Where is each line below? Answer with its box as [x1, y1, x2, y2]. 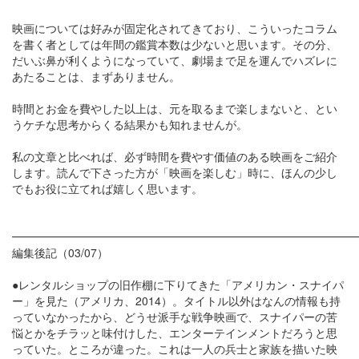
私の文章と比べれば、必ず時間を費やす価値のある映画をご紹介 [12, 148, 337, 164]
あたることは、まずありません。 [12, 68, 180, 84]
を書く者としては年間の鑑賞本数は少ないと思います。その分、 [12, 36, 337, 52]
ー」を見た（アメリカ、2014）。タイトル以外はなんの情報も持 [12, 292, 341, 309]
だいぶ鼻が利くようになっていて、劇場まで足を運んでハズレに [12, 52, 337, 68]
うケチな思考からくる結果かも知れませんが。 [12, 116, 248, 132]
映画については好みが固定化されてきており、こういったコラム [12, 20, 337, 36]
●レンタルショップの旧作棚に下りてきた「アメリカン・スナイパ [12, 276, 344, 292]
